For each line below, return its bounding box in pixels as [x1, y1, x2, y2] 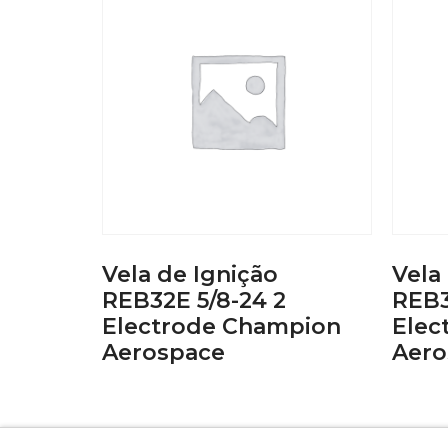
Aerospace [102, 338, 225, 366]
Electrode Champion [102, 312, 341, 340]
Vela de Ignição [102, 260, 278, 288]
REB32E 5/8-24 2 [102, 286, 286, 314]
